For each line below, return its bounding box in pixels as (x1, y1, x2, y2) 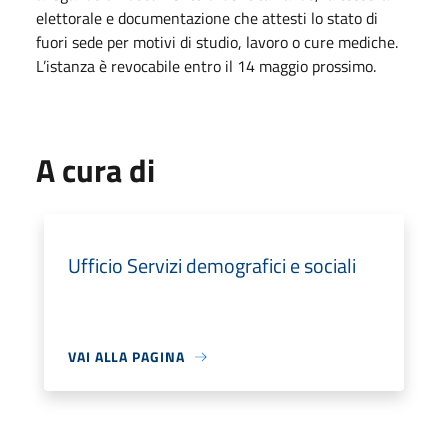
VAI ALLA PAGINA (68, 346, 185, 367)
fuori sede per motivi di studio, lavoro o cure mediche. (36, 30, 398, 54)
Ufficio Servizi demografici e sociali (68, 250, 356, 281)
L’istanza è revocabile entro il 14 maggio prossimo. (36, 54, 376, 78)
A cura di (36, 146, 155, 194)
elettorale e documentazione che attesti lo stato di (36, 6, 378, 30)
